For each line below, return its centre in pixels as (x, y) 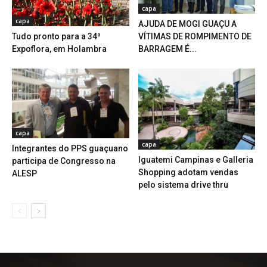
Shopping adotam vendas (188, 172)
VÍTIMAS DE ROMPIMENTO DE (195, 37)
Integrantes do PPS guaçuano (70, 148)
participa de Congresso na (64, 161)
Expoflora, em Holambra (59, 49)
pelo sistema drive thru (183, 184)
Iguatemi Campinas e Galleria (195, 159)
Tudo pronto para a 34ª (56, 36)
